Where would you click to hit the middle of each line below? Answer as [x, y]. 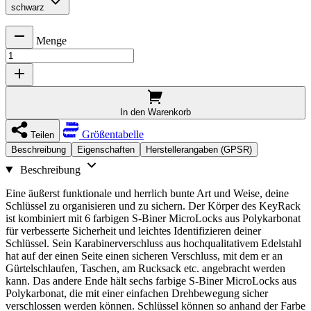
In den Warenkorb [155, 112]
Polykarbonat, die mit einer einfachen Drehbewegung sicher [137, 293]
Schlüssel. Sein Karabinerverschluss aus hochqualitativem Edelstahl [153, 243]
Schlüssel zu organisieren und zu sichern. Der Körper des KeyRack [153, 205]
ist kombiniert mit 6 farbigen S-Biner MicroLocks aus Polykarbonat [153, 218]
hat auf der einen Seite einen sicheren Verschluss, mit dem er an [144, 255]
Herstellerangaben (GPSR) [199, 149]
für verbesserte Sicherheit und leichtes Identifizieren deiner [133, 230]
